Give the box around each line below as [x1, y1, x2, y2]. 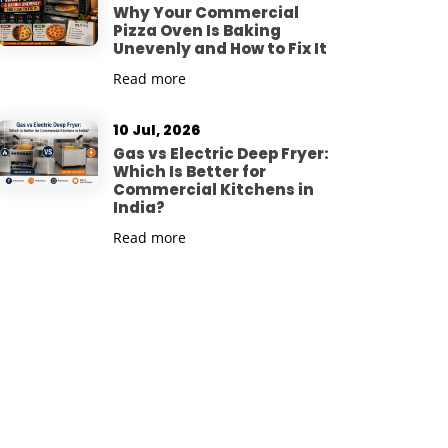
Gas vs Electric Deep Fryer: [113, 143, 329, 164]
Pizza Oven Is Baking [113, 20, 281, 41]
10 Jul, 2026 [113, 120, 200, 140]
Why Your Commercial [113, 2, 299, 23]
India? [113, 197, 165, 218]
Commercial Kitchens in [113, 179, 314, 200]
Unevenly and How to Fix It [113, 38, 327, 59]
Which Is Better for [113, 161, 266, 182]
